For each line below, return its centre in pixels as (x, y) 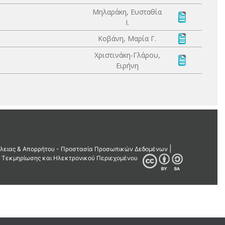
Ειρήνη (127, 66)
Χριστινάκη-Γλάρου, (127, 55)
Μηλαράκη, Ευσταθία (127, 12)
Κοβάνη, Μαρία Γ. (127, 38)
